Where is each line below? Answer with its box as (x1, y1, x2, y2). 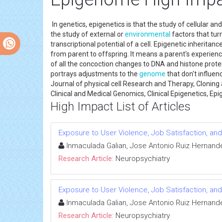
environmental (125, 30, 170, 38)
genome (139, 69, 166, 78)
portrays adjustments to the (51, 69, 139, 78)
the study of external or (51, 30, 125, 38)
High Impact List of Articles (51, 99, 191, 113)
